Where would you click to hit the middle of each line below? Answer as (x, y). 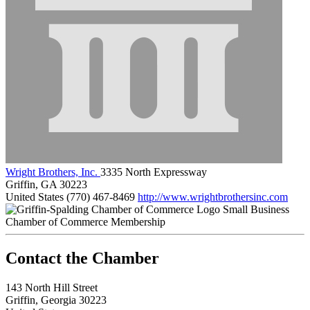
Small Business (256, 209)
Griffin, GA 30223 (46, 184)
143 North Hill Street (52, 287)
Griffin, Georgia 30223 (56, 300)
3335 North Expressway (154, 172)
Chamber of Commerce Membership (85, 221)
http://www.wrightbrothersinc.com (213, 197)
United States (35, 197)
